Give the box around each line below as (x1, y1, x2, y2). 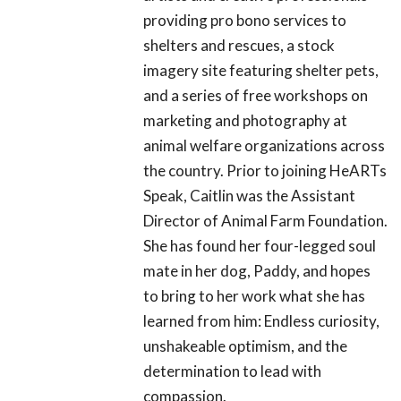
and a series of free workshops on (143, 86, 368, 106)
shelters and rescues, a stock (143, 36, 335, 55)
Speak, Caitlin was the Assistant (143, 186, 355, 206)
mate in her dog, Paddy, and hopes (143, 261, 371, 281)
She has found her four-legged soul (143, 236, 376, 256)
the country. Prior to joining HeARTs (143, 161, 387, 181)
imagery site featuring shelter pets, (143, 61, 379, 81)
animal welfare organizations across (143, 136, 385, 156)
